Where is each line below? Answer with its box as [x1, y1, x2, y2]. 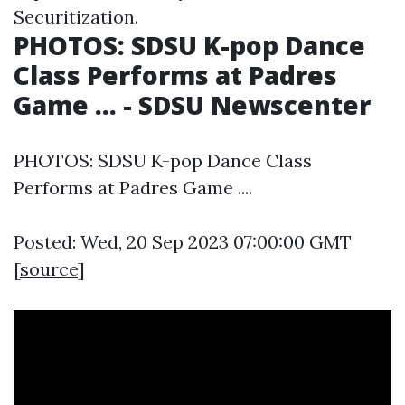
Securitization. [14, 5, 138, 28]
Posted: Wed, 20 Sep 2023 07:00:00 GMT [14, 231, 352, 253]
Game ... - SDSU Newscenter [14, 88, 371, 122]
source [20, 258, 78, 280]
